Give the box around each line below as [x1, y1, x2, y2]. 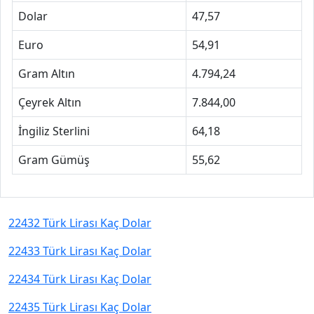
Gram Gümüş [18, 152, 90, 168]
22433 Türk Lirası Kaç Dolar [8, 243, 151, 259]
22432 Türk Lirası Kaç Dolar [8, 215, 151, 231]
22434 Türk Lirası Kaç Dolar [8, 271, 151, 287]
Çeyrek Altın [18, 95, 81, 110]
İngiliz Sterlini [18, 123, 90, 139]
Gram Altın [18, 66, 75, 81]
